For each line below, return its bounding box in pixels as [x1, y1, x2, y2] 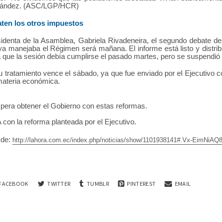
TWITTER [47, 179, 71, 187]
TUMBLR [87, 179, 109, 187]
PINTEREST [127, 179, 156, 187]
